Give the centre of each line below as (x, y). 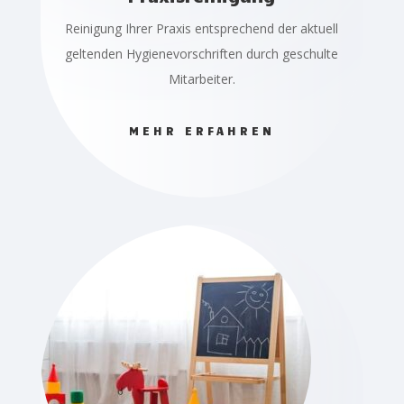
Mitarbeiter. (202, 78)
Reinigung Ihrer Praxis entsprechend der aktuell (202, 28)
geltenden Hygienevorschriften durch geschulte (202, 53)
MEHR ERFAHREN (202, 131)
